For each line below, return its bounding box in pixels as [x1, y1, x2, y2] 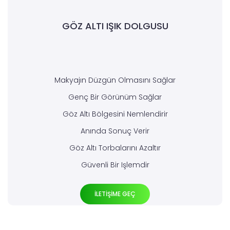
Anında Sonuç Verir [81, 126, 149, 137]
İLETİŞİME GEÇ [94, 189, 136, 199]
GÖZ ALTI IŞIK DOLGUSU [62, 20, 168, 33]
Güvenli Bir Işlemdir [81, 160, 149, 170]
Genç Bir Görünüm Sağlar [68, 92, 162, 103]
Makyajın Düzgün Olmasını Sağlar [54, 75, 176, 86]
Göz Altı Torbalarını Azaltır [69, 143, 161, 154]
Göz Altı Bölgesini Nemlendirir [62, 109, 168, 120]
